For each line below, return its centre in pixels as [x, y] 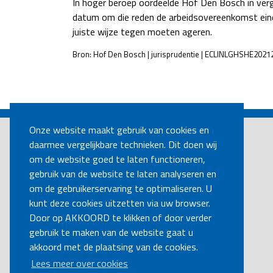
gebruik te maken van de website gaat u [111, 232]
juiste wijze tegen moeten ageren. [142, 32]
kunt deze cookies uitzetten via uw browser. [120, 203]
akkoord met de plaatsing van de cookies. [114, 247]
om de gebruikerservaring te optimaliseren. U [121, 189]
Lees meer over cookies [80, 264]
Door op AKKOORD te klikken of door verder [120, 218]
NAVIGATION [122, 107]
